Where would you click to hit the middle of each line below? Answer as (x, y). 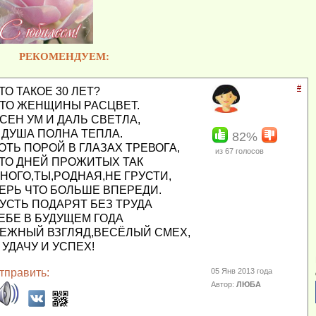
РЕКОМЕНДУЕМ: (64, 57)
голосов (249, 151)
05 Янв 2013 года (242, 271)
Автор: (224, 285)
